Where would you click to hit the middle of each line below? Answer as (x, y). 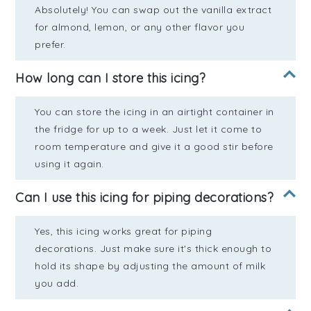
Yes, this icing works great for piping (124, 232)
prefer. (50, 45)
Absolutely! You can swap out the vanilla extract (153, 10)
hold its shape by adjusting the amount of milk (150, 266)
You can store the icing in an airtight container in (154, 112)
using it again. (69, 164)
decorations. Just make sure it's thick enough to (153, 249)
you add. (57, 284)
